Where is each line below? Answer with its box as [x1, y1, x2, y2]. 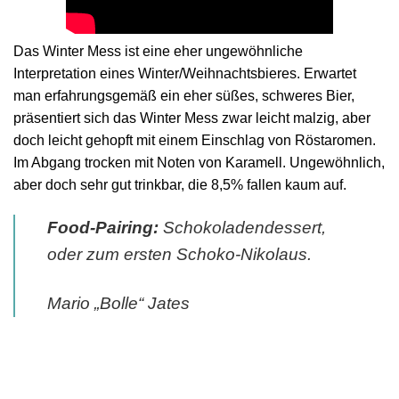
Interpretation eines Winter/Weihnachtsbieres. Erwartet [13, 65, 356, 81]
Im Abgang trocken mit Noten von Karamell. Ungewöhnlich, [13, 154, 385, 170]
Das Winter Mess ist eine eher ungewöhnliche [13, 43, 303, 59]
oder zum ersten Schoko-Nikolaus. [47, 244, 312, 264]
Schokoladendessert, [159, 217, 326, 237]
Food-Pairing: [47, 217, 159, 237]
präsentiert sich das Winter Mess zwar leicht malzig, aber [13, 110, 370, 126]
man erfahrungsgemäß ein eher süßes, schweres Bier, [13, 87, 354, 103]
